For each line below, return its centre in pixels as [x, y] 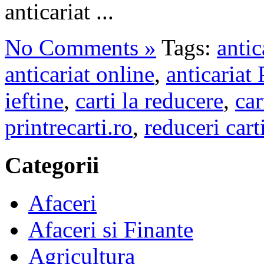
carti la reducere [149, 100]
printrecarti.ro [69, 127]
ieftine [34, 100]
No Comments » [80, 47]
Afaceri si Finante [111, 230]
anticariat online [80, 74]
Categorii [52, 165]
